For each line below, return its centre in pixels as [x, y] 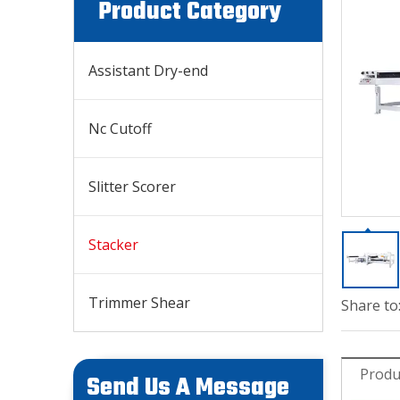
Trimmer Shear [139, 303]
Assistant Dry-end [148, 71]
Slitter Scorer [132, 187]
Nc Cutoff [120, 129]
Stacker [113, 245]
